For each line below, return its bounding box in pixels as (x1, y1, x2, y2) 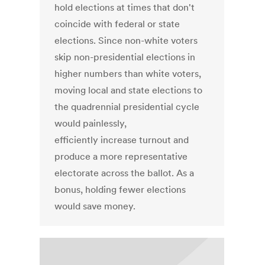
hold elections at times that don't (54, 1, 195, 14)
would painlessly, (54, 117, 127, 130)
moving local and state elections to (54, 84, 203, 96)
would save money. (54, 200, 136, 212)
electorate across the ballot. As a (54, 167, 195, 179)
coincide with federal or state (54, 18, 180, 30)
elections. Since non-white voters (54, 34, 198, 47)
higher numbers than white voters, (54, 67, 202, 80)
